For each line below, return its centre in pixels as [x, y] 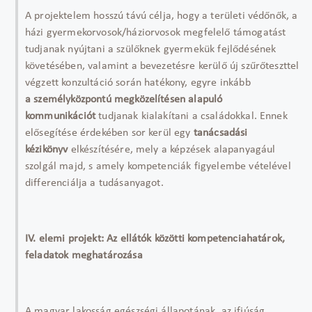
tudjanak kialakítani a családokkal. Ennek [193, 116]
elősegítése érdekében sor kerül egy [109, 133]
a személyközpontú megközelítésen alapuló [124, 100]
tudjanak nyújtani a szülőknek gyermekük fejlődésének [151, 49]
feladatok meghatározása [84, 256]
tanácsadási [220, 133]
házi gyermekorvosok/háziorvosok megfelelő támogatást [156, 33]
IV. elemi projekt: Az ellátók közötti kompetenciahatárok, [155, 239]
